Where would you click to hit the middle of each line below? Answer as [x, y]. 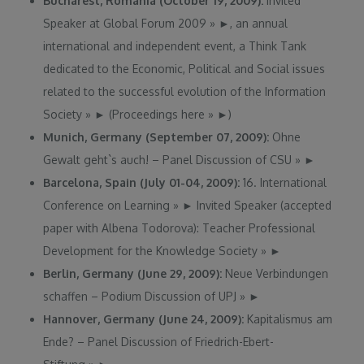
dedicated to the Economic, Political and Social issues [184, 69]
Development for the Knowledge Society [152, 251]
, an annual [259, 24]
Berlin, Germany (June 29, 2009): [134, 274]
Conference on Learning [108, 206]
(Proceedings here [157, 115]
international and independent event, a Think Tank [175, 46]
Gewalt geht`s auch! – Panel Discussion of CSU [169, 160]
